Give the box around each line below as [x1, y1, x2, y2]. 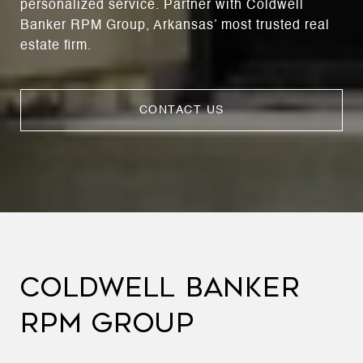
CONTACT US [139, 104, 224, 116]
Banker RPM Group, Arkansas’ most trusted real [20, 19, 330, 32]
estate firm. [20, 39, 92, 53]
